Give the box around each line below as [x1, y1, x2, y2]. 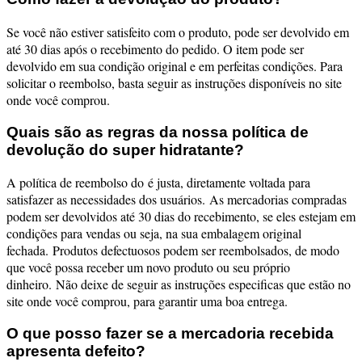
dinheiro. [6, 276, 56, 293]
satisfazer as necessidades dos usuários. [6, 191, 209, 208]
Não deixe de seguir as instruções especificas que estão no [56, 276, 351, 293]
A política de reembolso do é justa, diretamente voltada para [6, 174, 310, 192]
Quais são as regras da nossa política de [6, 123, 309, 141]
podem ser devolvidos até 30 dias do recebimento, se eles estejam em [6, 208, 356, 225]
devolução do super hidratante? [6, 141, 244, 158]
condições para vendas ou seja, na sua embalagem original [6, 225, 301, 242]
